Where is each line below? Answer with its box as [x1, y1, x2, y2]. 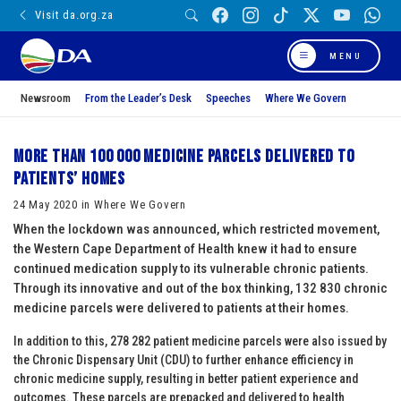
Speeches [206, 90, 251, 105]
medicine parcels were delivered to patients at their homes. [13, 299, 349, 316]
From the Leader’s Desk [85, 90, 192, 105]
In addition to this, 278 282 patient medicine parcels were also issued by [13, 333, 387, 348]
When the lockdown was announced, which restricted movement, [13, 220, 380, 237]
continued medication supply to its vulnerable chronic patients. [13, 260, 369, 277]
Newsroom [21, 90, 71, 105]
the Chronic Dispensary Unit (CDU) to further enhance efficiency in [13, 352, 354, 367]
